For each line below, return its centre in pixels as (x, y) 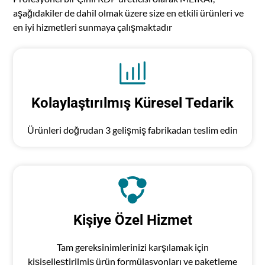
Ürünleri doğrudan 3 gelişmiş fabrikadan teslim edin (132, 130)
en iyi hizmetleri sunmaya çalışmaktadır (93, 27)
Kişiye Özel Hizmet (132, 220)
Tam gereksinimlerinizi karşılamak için (132, 247)
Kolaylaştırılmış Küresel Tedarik (132, 103)
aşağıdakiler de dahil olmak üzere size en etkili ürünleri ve (129, 13)
